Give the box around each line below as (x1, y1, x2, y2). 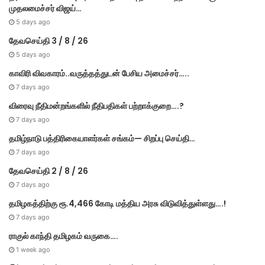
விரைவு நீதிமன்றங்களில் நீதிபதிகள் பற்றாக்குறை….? (9, 100, 184, 112)
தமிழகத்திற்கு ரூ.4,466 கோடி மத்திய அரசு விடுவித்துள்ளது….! (9, 198, 226, 210)
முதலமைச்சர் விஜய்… (9, 2, 82, 15)
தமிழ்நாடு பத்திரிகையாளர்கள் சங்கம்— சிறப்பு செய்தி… (9, 132, 195, 145)
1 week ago (16, 245, 50, 254)
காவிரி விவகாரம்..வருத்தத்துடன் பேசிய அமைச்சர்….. (9, 67, 189, 80)
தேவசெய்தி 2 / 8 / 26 (9, 165, 88, 177)
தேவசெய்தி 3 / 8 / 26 (9, 35, 88, 47)
